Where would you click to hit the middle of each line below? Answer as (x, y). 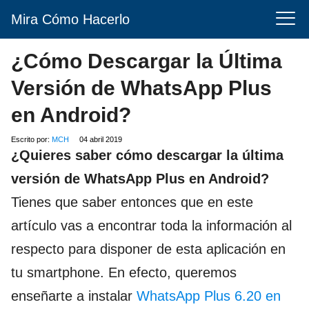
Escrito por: (31, 139)
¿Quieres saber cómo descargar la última (147, 155)
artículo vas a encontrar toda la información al (151, 226)
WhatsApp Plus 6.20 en (209, 296)
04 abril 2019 (101, 139)
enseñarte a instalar (74, 296)
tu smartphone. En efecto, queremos (124, 272)
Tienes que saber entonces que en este (132, 202)
